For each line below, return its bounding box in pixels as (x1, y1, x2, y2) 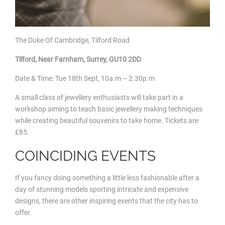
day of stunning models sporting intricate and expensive (15, 185, 188, 194)
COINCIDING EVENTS (15, 148, 156, 165)
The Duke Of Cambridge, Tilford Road (15, 36, 130, 45)
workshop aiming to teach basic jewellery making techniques (15, 105, 202, 114)
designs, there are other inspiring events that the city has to (15, 197, 198, 205)
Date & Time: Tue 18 (15, 74, 76, 83)
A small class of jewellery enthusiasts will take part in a (15, 93, 183, 102)
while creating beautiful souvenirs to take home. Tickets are (15, 117, 198, 125)
